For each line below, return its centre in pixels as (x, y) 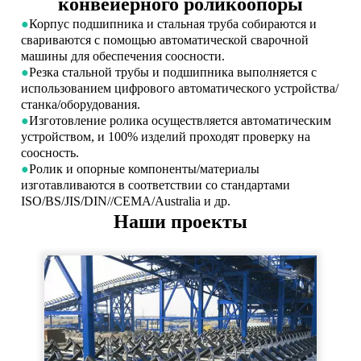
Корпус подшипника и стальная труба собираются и (173, 23)
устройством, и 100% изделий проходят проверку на (166, 136)
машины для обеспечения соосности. (123, 56)
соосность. (50, 152)
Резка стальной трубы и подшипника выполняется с (173, 72)
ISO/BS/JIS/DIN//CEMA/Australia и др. (126, 201)
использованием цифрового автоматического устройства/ (180, 88)
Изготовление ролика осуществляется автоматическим (180, 120)
